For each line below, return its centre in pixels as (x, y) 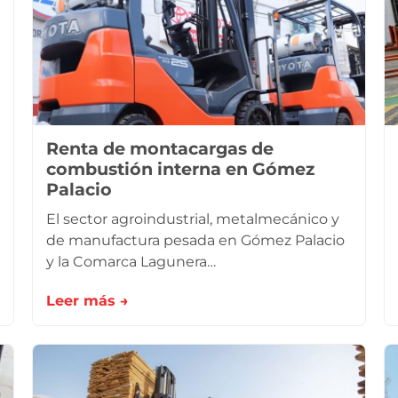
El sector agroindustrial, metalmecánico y (193, 219)
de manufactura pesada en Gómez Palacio (195, 240)
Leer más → (88, 301)
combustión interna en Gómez (180, 169)
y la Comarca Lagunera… (131, 262)
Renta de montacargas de (160, 148)
